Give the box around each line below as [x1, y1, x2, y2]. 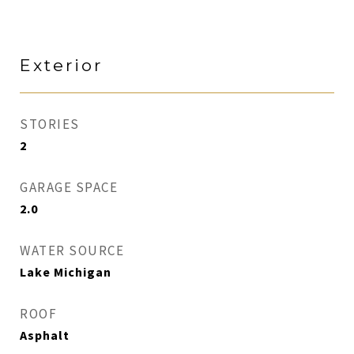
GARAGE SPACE [20, 179, 118, 196]
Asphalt [20, 327, 70, 343]
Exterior [20, 55, 103, 75]
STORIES [20, 115, 80, 133]
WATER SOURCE [20, 242, 124, 259]
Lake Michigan [20, 264, 111, 280]
